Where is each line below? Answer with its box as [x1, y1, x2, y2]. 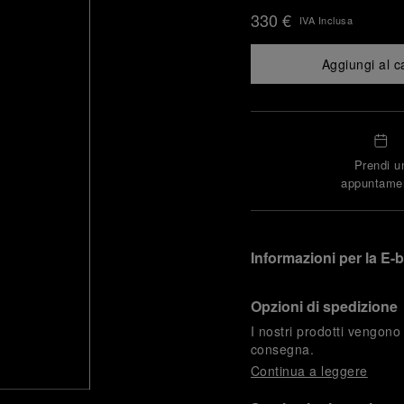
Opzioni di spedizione [250, 296, 398, 317]
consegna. [250, 340, 315, 358]
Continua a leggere [250, 362, 368, 381]
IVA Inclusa [298, 13, 353, 27]
